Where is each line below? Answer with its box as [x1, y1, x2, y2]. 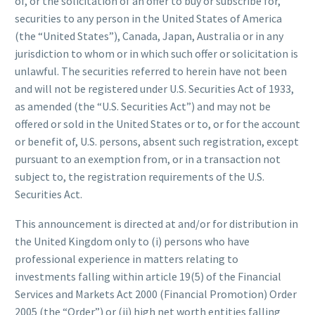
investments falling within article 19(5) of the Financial [15, 269, 281, 284]
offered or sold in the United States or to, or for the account [15, 116, 300, 131]
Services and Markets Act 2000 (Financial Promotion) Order [15, 287, 297, 302]
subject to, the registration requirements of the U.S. [15, 169, 264, 184]
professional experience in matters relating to [15, 252, 238, 266]
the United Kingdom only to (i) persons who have [15, 234, 250, 249]
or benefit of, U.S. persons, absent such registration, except [15, 134, 299, 148]
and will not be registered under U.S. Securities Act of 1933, [15, 81, 294, 96]
